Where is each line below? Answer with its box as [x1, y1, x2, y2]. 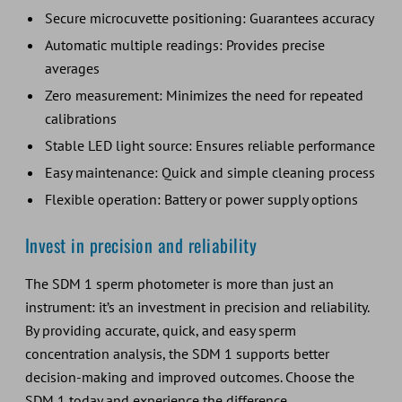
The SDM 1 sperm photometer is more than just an [24, 274, 334, 293]
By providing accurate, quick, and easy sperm [24, 320, 296, 339]
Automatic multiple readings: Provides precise [44, 35, 325, 54]
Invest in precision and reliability [24, 231, 257, 258]
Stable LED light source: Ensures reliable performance [44, 135, 375, 154]
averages [44, 58, 100, 77]
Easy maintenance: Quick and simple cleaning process [44, 162, 375, 181]
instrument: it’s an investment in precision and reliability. [24, 297, 369, 316]
